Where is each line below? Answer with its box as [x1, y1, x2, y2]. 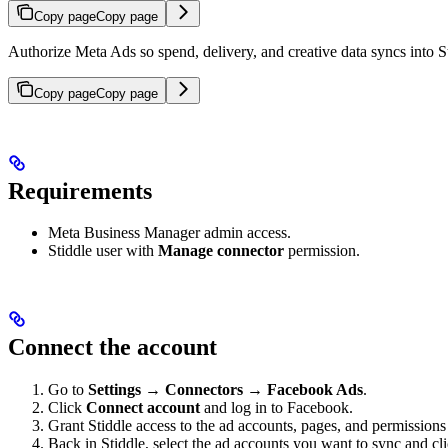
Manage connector [158, 242, 284, 260]
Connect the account [8, 334, 217, 361]
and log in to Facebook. [200, 399, 353, 417]
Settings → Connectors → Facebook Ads [88, 381, 363, 399]
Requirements [8, 177, 152, 204]
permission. [284, 242, 360, 260]
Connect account [86, 399, 200, 417]
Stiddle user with [48, 242, 158, 260]
